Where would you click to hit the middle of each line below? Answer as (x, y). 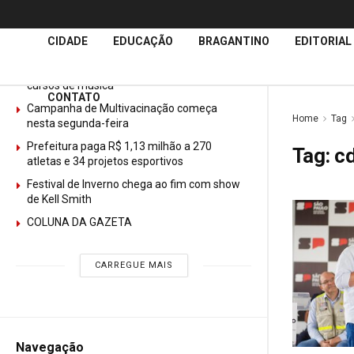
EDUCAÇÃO (143, 41)
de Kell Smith (59, 199)
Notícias (87, 30)
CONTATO (74, 97)
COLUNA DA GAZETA (81, 222)
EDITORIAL (323, 41)
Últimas (38, 30)
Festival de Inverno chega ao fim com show (134, 184)
